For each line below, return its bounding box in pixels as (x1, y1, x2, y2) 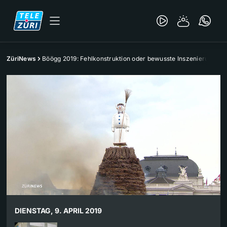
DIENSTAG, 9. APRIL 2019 (15, 206, 102, 215)
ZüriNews (7, 55, 36, 62)
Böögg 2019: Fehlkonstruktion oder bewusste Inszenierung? (42, 55, 219, 62)
